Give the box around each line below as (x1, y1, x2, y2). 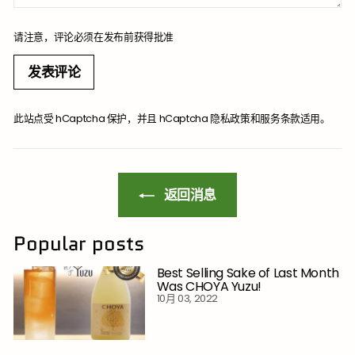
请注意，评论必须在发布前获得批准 (13, 29, 174, 44)
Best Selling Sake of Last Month (156, 263, 339, 282)
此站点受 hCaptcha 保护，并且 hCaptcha (13, 111, 211, 125)
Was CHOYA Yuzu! (156, 277, 261, 296)
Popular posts (13, 229, 144, 258)
